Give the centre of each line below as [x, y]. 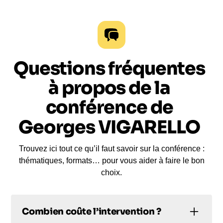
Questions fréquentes [109, 69]
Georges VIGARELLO [109, 127]
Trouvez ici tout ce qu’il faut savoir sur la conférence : [111, 149]
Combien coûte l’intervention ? [92, 211]
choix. [111, 173]
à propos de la [109, 88]
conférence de [109, 108]
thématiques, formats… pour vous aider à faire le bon [111, 161]
